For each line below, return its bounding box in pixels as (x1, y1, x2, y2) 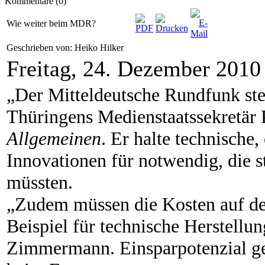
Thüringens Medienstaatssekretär (7, 106, 261, 127)
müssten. (7, 172, 73, 193)
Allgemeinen (7, 128, 101, 149)
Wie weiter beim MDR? (7, 18, 96, 28)
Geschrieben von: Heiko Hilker (7, 43, 126, 53)
